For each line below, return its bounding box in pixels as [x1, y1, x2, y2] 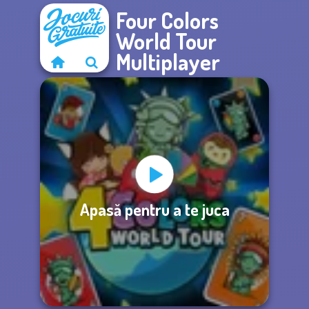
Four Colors [116, 6, 219, 34]
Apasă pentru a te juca [79, 198, 230, 220]
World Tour [116, 27, 217, 55]
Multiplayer [116, 48, 220, 76]
